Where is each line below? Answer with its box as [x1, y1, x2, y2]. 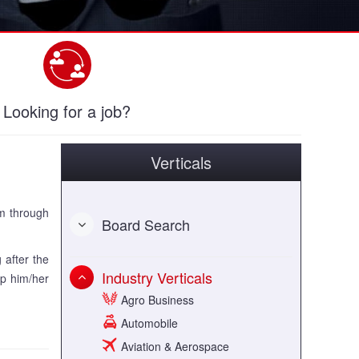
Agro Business [118, 292, 194, 309]
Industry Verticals [102, 267, 212, 288]
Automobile [118, 315, 178, 332]
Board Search [102, 214, 190, 236]
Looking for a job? [3, 99, 131, 123]
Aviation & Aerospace [118, 338, 229, 355]
